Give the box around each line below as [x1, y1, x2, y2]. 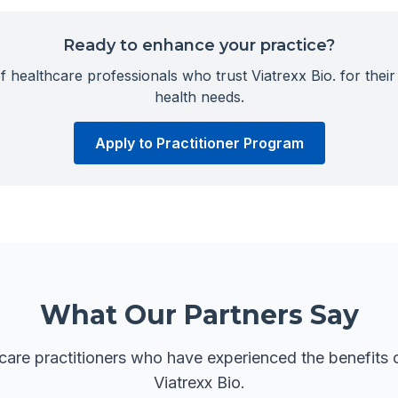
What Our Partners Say [39, 298, 359, 331]
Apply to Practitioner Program [94, 134, 304, 152]
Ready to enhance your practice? [63, 36, 335, 55]
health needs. [154, 88, 244, 106]
